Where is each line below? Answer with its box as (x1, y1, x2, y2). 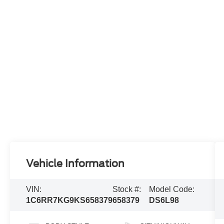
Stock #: (112, 185, 141, 194)
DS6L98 (149, 196, 179, 205)
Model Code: (149, 185, 195, 194)
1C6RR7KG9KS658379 (26, 196, 113, 205)
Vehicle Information (26, 157, 125, 170)
